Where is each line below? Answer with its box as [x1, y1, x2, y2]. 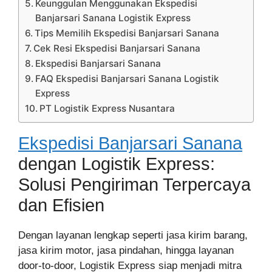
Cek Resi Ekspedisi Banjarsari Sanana [33, 42, 201, 54]
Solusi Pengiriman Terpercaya [18, 175, 251, 194]
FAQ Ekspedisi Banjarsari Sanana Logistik [35, 73, 220, 84]
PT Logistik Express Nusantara [39, 103, 175, 114]
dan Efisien [18, 195, 104, 215]
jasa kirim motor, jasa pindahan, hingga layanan [18, 245, 234, 256]
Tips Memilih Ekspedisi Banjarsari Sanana [35, 27, 220, 39]
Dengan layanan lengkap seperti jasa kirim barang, [18, 229, 248, 241]
